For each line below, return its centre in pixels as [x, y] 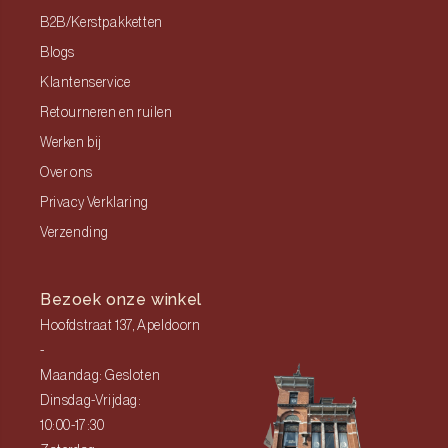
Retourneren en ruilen [106, 113]
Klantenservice [85, 83]
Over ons [66, 173]
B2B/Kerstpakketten [101, 23]
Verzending [74, 233]
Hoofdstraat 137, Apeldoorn [120, 326]
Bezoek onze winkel [121, 299]
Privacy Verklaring [94, 203]
